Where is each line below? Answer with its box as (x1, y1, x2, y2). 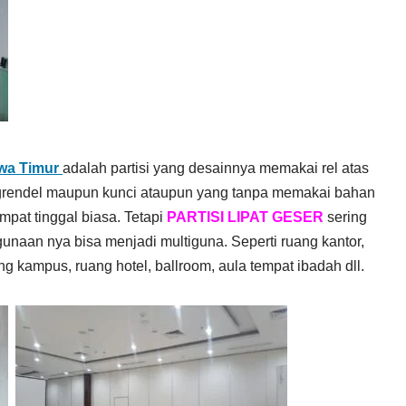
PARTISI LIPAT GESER (167, 209, 324, 225)
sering (324, 209, 367, 225)
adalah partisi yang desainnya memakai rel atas (63, 160, 369, 176)
